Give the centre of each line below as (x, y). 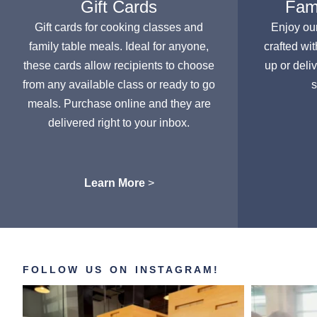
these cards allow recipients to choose (119, 65)
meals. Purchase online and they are (119, 103)
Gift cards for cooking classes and (119, 27)
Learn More (114, 183)
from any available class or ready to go (119, 84)
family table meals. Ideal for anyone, (119, 46)
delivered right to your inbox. (119, 122)
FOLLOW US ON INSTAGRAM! (121, 269)
